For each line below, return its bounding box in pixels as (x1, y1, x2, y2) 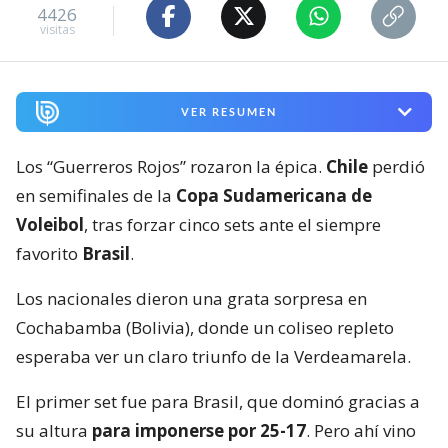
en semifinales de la (16, 184, 176, 208)
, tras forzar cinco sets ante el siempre (84, 213, 381, 237)
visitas (39, 21, 75, 39)
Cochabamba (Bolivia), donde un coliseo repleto (16, 316, 394, 340)
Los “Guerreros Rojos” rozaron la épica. (16, 155, 326, 179)
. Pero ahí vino (306, 419, 416, 443)
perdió (368, 155, 425, 179)
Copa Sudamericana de (176, 184, 372, 208)
